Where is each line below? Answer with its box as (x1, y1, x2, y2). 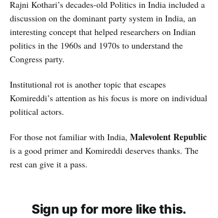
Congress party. (10, 53, 65, 65)
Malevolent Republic (130, 130, 207, 143)
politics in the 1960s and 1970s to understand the (10, 39, 183, 51)
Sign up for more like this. (32, 201, 186, 217)
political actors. (10, 105, 64, 117)
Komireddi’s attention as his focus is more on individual (10, 91, 207, 104)
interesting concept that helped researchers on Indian (10, 25, 196, 37)
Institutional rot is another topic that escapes (10, 78, 166, 90)
